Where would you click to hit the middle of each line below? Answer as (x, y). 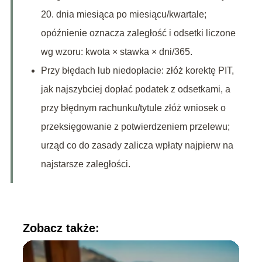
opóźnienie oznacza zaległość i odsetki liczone (138, 33)
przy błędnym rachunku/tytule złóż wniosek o (133, 108)
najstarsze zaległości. (85, 164)
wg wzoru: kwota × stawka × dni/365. (116, 52)
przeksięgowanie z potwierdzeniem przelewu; (135, 127)
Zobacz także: (61, 228)
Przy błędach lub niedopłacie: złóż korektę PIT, (137, 71)
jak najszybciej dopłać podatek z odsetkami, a (135, 89)
